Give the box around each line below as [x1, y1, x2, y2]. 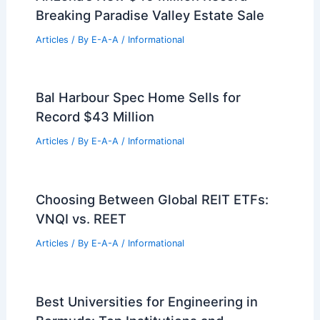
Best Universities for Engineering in [35, 293, 258, 309]
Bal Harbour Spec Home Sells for [35, 89, 241, 106]
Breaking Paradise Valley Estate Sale [35, 6, 264, 23]
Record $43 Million [35, 109, 154, 125]
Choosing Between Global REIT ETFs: [35, 191, 269, 208]
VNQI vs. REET [35, 211, 126, 227]
